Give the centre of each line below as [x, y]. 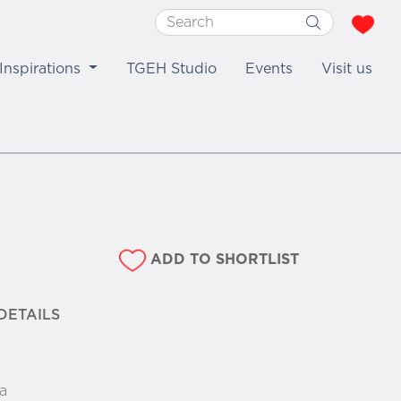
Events [269, 68]
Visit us [347, 68]
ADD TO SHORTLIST [225, 260]
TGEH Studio [171, 68]
